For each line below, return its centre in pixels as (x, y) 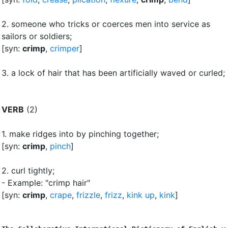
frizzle (88, 195)
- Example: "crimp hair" (46, 182)
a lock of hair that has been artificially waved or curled (117, 73)
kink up (141, 195)
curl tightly (32, 170)
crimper (65, 48)
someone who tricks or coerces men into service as (111, 24)
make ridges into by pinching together (83, 134)
